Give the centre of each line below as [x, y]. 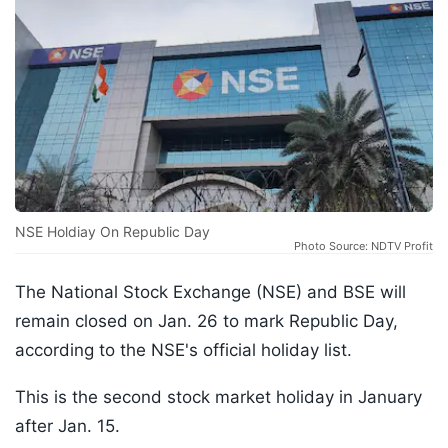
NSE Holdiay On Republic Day [112, 232]
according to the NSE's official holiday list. [186, 350]
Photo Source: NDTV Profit [363, 246]
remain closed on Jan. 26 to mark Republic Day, [206, 321]
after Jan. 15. [67, 426]
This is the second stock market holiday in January [218, 397]
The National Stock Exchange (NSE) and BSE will [210, 292]
